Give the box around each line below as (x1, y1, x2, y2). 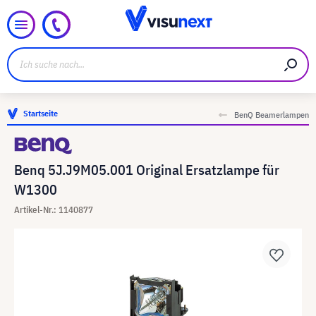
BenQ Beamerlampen (234, 109, 309, 120)
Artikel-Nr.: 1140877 (14, 204, 93, 216)
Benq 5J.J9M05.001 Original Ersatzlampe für (14, 160, 279, 179)
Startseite (23, 108, 58, 119)
